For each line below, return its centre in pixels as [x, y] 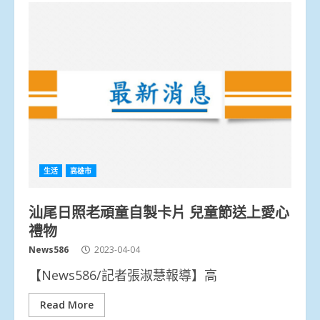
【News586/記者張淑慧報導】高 [123, 275]
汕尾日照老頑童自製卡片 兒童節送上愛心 [159, 211]
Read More [67, 304]
